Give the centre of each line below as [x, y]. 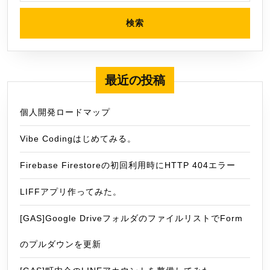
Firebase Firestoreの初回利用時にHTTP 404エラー [128, 165]
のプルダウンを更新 [61, 244]
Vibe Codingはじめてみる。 [78, 138]
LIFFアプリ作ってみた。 [71, 191]
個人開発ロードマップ [65, 112]
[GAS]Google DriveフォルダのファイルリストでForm [131, 218]
